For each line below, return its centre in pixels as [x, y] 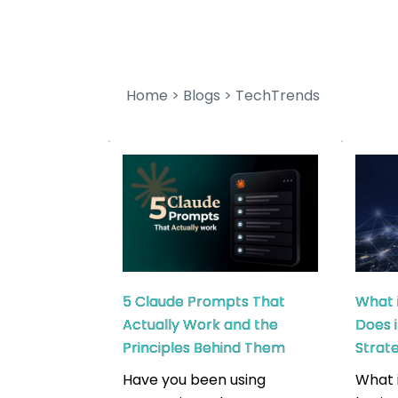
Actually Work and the [200, 325]
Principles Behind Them [204, 348]
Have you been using [194, 380]
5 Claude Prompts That [204, 302]
